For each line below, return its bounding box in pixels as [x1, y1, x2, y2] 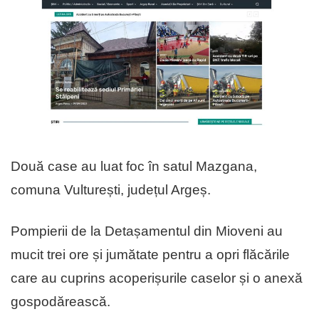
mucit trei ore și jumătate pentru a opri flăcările [11, 247, 290, 263]
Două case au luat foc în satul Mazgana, [11, 159, 257, 174]
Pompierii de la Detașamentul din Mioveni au [11, 224, 283, 239]
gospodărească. [11, 294, 110, 310]
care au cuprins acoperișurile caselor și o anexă [11, 271, 303, 286]
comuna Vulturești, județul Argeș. [11, 182, 211, 198]
